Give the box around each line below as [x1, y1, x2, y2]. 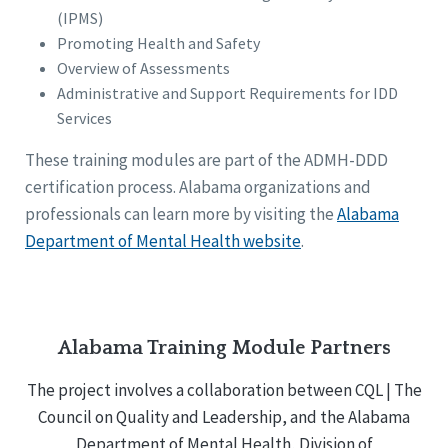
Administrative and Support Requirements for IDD [57, 83, 398, 104]
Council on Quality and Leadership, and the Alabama [38, 406, 410, 429]
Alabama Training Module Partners [57, 337, 391, 360]
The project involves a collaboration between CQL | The [26, 379, 422, 402]
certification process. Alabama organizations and [25, 176, 371, 199]
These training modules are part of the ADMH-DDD [25, 149, 388, 172]
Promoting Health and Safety [57, 33, 260, 54]
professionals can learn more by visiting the [25, 203, 337, 226]
